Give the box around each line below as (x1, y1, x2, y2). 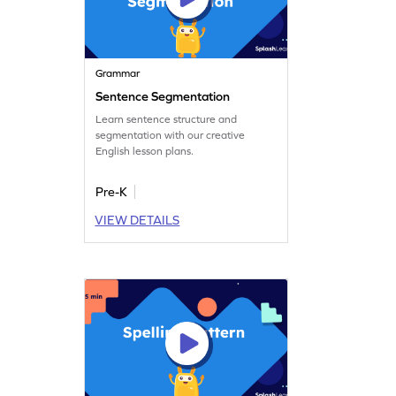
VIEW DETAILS (95, 212, 180, 227)
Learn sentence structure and (95, 112, 238, 126)
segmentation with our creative (95, 128, 246, 141)
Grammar (95, 66, 141, 80)
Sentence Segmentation (95, 88, 231, 103)
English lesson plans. (95, 144, 194, 157)
